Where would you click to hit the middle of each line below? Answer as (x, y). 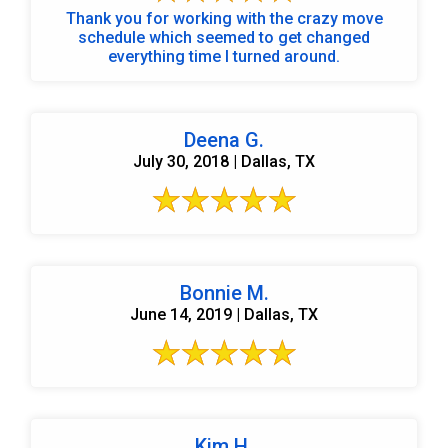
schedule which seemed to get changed (224, 37)
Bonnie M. (224, 292)
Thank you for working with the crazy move (224, 18)
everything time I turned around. (224, 56)
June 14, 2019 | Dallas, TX (224, 314)
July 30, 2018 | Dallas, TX (224, 161)
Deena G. (224, 139)
